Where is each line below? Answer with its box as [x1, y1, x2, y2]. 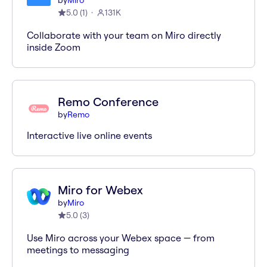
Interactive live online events [27, 129, 152, 141]
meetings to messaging [27, 244, 129, 256]
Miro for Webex [58, 182, 143, 197]
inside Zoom [27, 41, 80, 53]
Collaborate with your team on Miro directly [27, 29, 221, 41]
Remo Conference [58, 94, 159, 109]
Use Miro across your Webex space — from [27, 232, 215, 244]
